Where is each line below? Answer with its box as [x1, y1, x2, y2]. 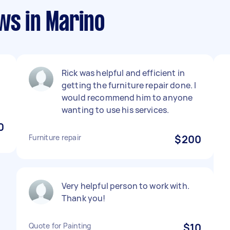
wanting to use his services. [62, 104, 169, 116]
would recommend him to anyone [62, 92, 193, 103]
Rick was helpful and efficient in [62, 67, 185, 79]
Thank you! [62, 193, 106, 204]
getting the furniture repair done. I [62, 80, 197, 91]
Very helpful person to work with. [62, 180, 189, 191]
